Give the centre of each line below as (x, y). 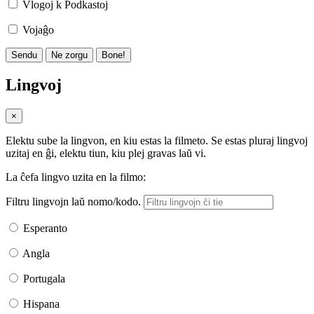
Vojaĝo (38, 29)
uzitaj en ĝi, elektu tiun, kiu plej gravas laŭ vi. (106, 153)
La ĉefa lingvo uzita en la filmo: (76, 177)
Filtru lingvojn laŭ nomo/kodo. (73, 202)
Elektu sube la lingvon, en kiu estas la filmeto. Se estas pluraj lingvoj (157, 141)
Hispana (41, 304)
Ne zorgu (69, 55)
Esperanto (45, 228)
